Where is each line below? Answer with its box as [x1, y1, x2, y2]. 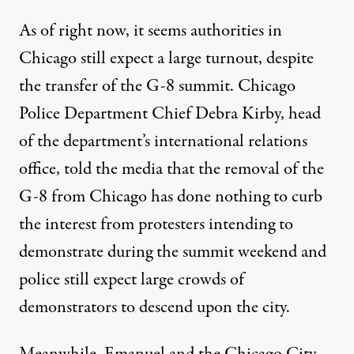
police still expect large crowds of [19, 266, 244, 292]
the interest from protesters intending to [19, 211, 293, 237]
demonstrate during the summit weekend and [19, 239, 326, 265]
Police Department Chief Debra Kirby [19, 100, 281, 126]
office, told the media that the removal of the [19, 156, 324, 182]
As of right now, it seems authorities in [19, 17, 282, 43]
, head [281, 100, 321, 126]
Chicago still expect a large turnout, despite [19, 45, 314, 71]
